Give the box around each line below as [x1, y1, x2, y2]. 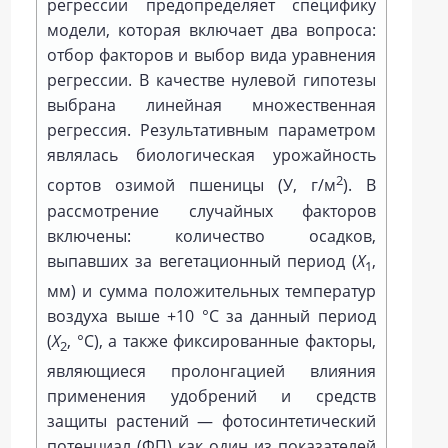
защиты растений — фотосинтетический [47, 410, 376, 433]
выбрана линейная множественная [47, 94, 376, 117]
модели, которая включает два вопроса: [47, 19, 376, 42]
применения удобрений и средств [47, 385, 376, 408]
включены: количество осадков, [47, 224, 376, 247]
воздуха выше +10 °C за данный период [47, 304, 376, 327]
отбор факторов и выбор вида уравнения [47, 44, 376, 67]
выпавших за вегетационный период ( [47, 249, 357, 272]
